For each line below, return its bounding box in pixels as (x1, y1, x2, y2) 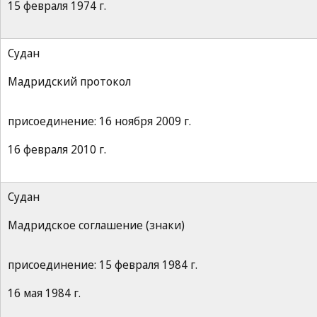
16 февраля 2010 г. (8, 142, 106, 157)
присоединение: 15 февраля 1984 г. (8, 257, 197, 272)
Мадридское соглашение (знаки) (8, 217, 185, 233)
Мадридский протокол (8, 74, 131, 89)
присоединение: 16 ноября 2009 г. (8, 113, 191, 129)
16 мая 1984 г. (8, 285, 81, 301)
